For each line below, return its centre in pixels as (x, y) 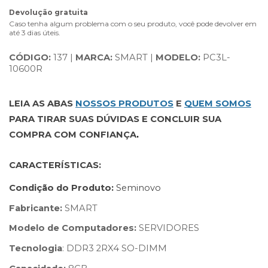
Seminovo (138, 188)
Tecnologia (36, 249)
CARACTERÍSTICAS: (55, 165)
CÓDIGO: (30, 57)
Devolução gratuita (48, 12)
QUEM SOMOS (218, 104)
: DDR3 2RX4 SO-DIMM (115, 249)
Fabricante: (36, 208)
